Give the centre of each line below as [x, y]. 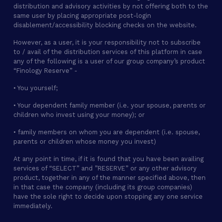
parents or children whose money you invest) [85, 141]
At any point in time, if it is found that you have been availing [109, 159]
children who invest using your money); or [79, 115]
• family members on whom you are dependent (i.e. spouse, [107, 132]
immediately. [33, 206]
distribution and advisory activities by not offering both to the [111, 6]
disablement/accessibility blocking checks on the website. [105, 25]
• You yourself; [36, 88]
